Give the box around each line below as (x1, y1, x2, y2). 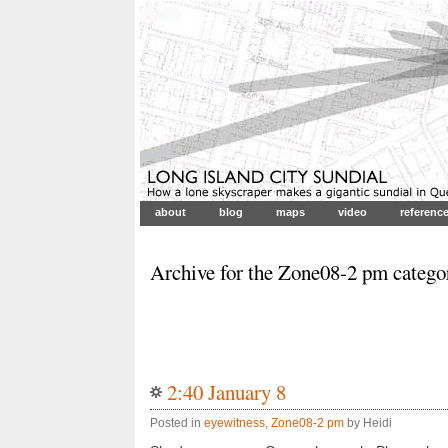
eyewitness (204, 416, 265, 430)
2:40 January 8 (167, 378, 286, 406)
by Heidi (344, 416, 392, 430)
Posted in (150, 416, 204, 430)
